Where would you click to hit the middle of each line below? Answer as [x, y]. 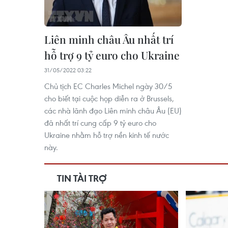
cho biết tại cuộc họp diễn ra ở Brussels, [109, 98]
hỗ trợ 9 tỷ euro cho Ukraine [112, 55]
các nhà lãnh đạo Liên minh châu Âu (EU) [113, 110]
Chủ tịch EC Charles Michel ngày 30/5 [108, 86]
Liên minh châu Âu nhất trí [109, 39]
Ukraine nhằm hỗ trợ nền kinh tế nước [107, 135]
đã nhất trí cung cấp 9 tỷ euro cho [100, 123]
